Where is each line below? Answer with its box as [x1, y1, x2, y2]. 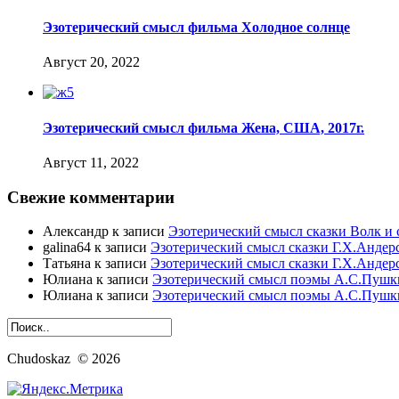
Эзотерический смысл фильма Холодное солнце [43, 20, 350, 36]
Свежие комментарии [7, 187, 175, 207]
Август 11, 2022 [43, 154, 139, 170]
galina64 [43, 240, 91, 256]
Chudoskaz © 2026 [7, 351, 120, 367]
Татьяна [43, 256, 91, 272]
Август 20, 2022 [43, 54, 140, 70]
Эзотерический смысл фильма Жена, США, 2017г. [43, 119, 364, 135]
